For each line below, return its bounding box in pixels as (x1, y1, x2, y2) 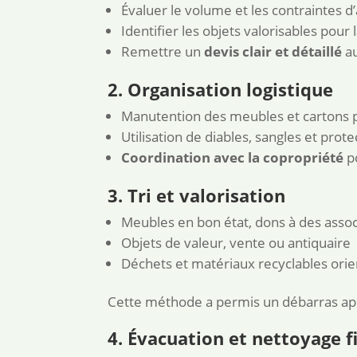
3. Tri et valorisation (108, 183, 286, 208)
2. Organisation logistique (108, 77, 334, 102)
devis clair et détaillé (204, 42, 343, 61)
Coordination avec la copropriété (121, 148, 344, 167)
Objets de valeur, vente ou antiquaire (121, 233, 351, 253)
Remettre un (121, 42, 205, 61)
